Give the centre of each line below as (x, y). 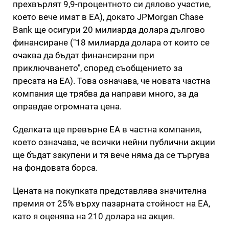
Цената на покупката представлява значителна (110, 190)
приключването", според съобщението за (98, 68)
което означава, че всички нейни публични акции (114, 142)
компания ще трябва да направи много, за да (106, 93)
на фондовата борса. (55, 167)
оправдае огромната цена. (67, 106)
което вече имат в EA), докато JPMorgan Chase (108, 17)
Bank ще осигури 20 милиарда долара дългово (109, 29)
